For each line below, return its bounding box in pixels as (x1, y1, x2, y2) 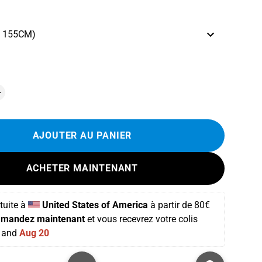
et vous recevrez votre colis (84, 213, 200, 225)
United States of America (42, 199, 148, 211)
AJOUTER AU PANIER (32, 130, 132, 141)
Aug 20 (19, 227, 49, 239)
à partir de (147, 199, 194, 211)
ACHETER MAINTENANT (26, 163, 138, 174)
